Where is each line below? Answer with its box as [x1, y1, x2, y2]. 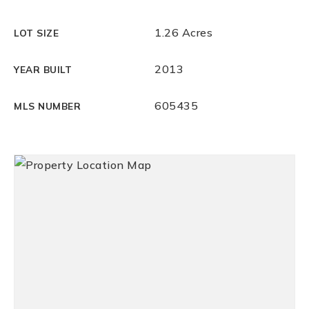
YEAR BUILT [14, 63, 72, 75]
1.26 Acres [154, 26, 212, 39]
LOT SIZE [14, 27, 59, 39]
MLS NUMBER [14, 100, 81, 112]
